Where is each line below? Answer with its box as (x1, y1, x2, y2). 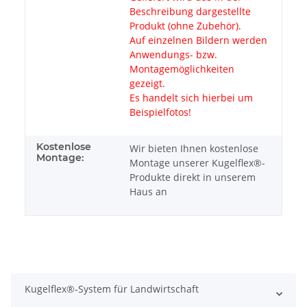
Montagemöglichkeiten (130, 62, 234, 75)
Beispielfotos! (130, 105, 191, 119)
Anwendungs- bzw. (130, 47, 217, 61)
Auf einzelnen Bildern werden (130, 33, 267, 47)
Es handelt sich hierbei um (130, 90, 253, 104)
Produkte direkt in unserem (130, 170, 256, 184)
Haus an (130, 184, 167, 198)
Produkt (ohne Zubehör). (130, 19, 241, 32)
